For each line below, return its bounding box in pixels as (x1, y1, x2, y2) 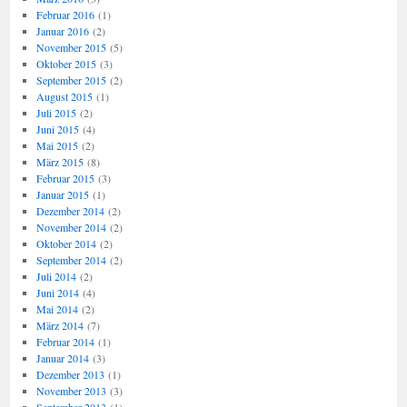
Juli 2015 (35, 105, 76, 120)
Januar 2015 (35, 187, 89, 202)
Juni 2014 (35, 285, 79, 300)
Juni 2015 (35, 122, 79, 136)
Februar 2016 (35, 7, 94, 22)
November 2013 (35, 383, 106, 398)
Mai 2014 (35, 302, 78, 316)
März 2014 (35, 318, 84, 333)
